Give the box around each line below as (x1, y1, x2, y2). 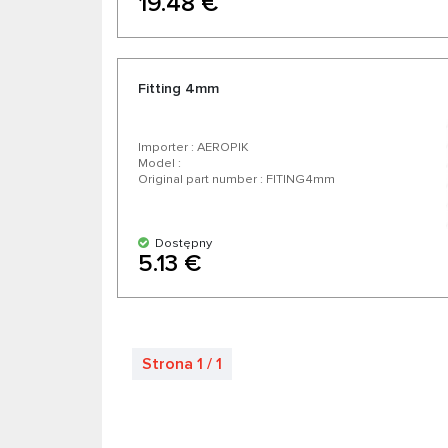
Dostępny (149, 235, 212, 252)
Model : (138, 155, 181, 172)
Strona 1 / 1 (142, 354, 222, 375)
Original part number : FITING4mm (138, 171, 335, 188)
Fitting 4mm (138, 80, 219, 98)
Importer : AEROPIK (138, 139, 249, 156)
